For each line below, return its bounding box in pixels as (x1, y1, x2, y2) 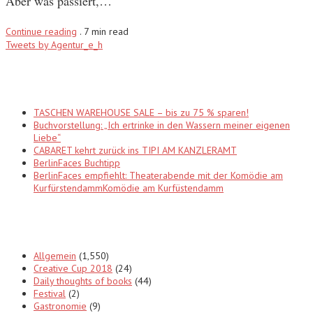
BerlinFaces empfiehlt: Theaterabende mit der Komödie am (34, 168, 283, 182)
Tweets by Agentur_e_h (6, 38, 103, 51)
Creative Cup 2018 (34, 261, 112, 275)
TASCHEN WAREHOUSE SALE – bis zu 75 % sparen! (34, 105, 249, 119)
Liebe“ (34, 131, 61, 144)
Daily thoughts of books (34, 274, 132, 287)
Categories (6, 210, 83, 233)
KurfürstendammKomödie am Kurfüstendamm (34, 181, 224, 194)
